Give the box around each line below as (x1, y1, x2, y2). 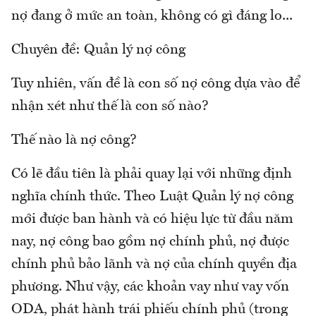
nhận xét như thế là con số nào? (11, 99, 209, 114)
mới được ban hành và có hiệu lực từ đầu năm (11, 212, 293, 226)
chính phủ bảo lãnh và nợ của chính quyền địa (11, 257, 297, 272)
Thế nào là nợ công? (11, 133, 137, 147)
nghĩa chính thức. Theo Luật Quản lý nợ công (11, 189, 293, 204)
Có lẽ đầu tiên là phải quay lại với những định (11, 166, 292, 181)
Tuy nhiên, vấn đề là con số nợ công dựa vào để (11, 76, 300, 91)
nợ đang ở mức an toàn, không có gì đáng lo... (11, 8, 293, 23)
